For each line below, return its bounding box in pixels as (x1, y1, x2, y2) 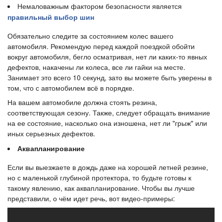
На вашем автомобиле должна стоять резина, (7, 97, 157, 108)
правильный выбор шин (7, 12, 94, 22)
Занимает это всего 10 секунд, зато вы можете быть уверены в (7, 72, 212, 83)
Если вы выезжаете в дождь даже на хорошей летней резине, (7, 162, 208, 172)
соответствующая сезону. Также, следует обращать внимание (7, 108, 210, 118)
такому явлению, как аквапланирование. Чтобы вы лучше (7, 183, 195, 193)
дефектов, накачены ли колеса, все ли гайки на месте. (7, 62, 185, 72)
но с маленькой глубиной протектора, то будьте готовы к (7, 172, 191, 183)
